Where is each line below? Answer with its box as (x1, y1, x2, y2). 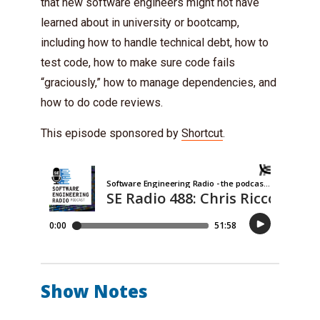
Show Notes (41, 279, 148, 303)
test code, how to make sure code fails (41, 56, 235, 69)
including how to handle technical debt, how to (41, 36, 269, 49)
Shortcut (181, 126, 223, 140)
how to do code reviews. (41, 96, 163, 109)
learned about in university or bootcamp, (41, 16, 239, 29)
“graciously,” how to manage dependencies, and (41, 76, 276, 89)
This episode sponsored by (41, 126, 181, 140)
